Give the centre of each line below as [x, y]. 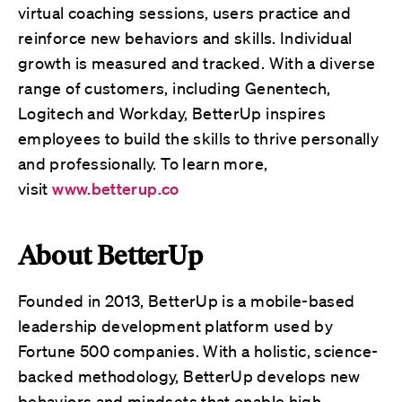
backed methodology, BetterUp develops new [189, 376]
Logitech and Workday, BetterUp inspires [172, 113]
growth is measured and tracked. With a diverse [197, 62]
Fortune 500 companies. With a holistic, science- [198, 350]
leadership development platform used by [176, 325]
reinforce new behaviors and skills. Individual [185, 37]
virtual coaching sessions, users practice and [185, 12]
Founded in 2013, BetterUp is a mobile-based [187, 300]
